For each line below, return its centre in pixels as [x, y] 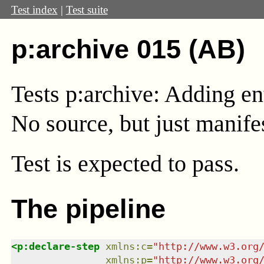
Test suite [87, 9]
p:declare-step [58, 246]
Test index [34, 9]
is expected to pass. [147, 164]
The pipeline [88, 209]
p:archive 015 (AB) [128, 49]
